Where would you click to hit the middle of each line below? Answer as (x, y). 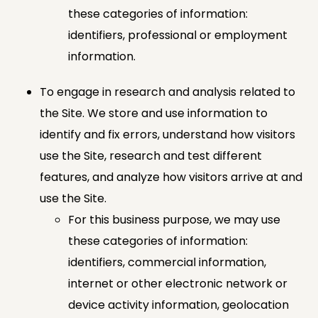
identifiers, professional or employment (178, 35)
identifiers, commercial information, (167, 262)
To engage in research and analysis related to (168, 92)
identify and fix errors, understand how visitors (168, 134)
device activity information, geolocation (179, 305)
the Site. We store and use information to (154, 113)
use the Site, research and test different (151, 155)
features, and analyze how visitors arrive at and (171, 177)
